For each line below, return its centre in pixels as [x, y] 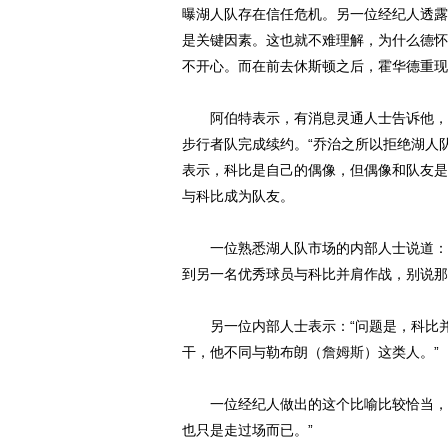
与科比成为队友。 [238, 196]
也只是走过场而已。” [247, 430]
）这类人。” [401, 352]
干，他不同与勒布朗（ [252, 352]
